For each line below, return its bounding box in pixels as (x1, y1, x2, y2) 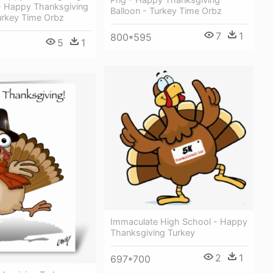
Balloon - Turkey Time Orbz (110, 5, 222, 16)
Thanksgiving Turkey (110, 227, 195, 238)
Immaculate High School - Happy (110, 216, 247, 227)
